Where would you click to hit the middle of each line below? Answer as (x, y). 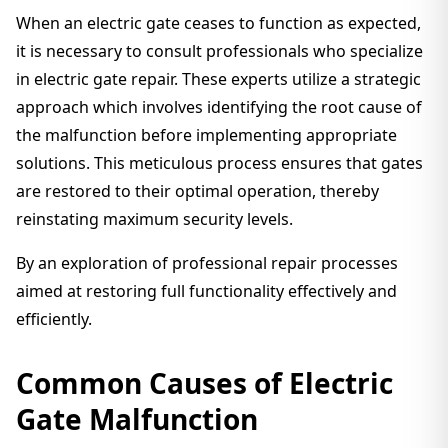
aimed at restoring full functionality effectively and (206, 291)
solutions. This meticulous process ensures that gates (219, 163)
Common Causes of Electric (204, 383)
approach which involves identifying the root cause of (219, 107)
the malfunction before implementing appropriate (206, 135)
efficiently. (54, 319)
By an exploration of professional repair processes (207, 263)
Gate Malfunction (137, 419)
